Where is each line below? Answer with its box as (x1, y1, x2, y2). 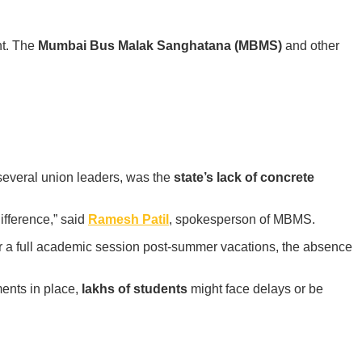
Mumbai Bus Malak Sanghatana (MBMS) (38, 39, 282, 53)
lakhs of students (82, 282, 187, 297)
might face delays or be (187, 282, 323, 297)
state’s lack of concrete (174, 170, 314, 185)
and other (282, 39, 339, 53)
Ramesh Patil (88, 213, 169, 227)
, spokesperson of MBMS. (169, 213, 315, 227)
